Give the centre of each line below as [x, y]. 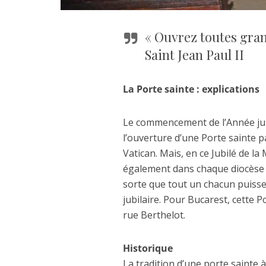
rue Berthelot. [154, 215]
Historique [148, 248]
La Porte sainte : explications [191, 89]
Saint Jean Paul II [194, 55]
